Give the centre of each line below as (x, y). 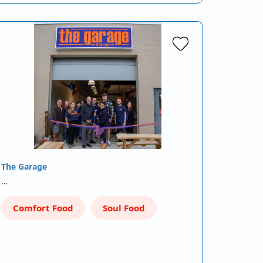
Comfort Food (43, 208)
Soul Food (124, 208)
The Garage (24, 166)
